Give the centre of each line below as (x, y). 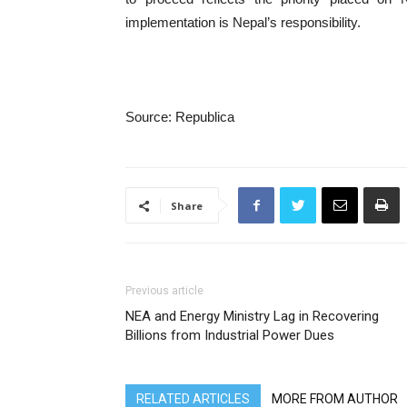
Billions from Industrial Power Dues (230, 335)
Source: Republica (180, 117)
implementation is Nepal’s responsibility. (243, 22)
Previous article (164, 291)
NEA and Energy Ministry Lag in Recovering (252, 316)
